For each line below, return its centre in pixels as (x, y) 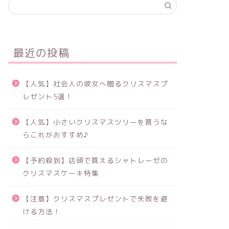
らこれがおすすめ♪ (55, 135)
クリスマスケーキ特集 (61, 173)
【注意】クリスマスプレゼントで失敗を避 (95, 199)
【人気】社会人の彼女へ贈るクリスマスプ (95, 84)
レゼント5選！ (48, 96)
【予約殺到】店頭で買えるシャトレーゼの (95, 160)
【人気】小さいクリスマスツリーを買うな (95, 122)
